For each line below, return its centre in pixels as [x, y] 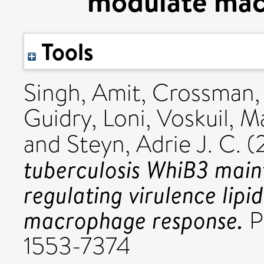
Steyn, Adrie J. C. [154, 144]
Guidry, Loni [85, 118]
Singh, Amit [82, 93]
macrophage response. [133, 220]
